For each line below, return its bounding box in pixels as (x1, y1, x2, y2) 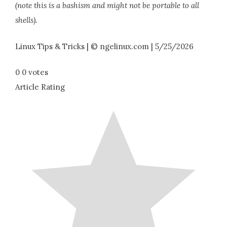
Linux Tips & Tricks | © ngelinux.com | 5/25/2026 (15, 41, 194, 51)
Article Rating (15, 82, 65, 92)
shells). (15, 15, 37, 25)
